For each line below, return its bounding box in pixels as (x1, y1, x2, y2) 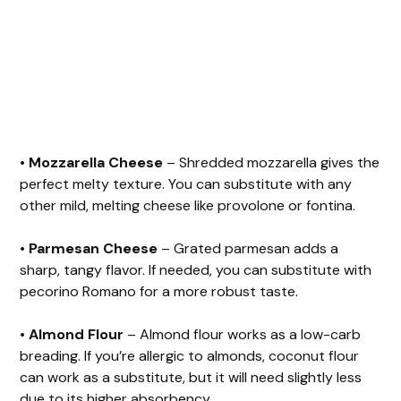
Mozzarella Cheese (29, 152, 164, 172)
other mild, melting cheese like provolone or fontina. (20, 195, 360, 215)
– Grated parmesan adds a (158, 238, 339, 258)
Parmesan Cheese (29, 238, 158, 258)
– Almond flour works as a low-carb (124, 324, 362, 344)
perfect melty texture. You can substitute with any (20, 174, 353, 193)
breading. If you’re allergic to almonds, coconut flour (20, 346, 360, 365)
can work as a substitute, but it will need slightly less (20, 367, 363, 387)
